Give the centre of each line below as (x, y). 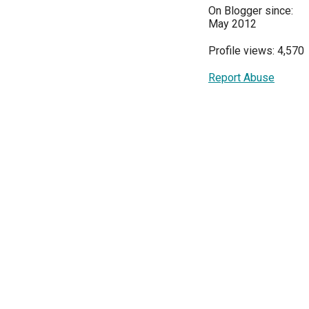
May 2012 (232, 24)
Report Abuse (241, 78)
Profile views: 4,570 (256, 51)
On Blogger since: (251, 11)
